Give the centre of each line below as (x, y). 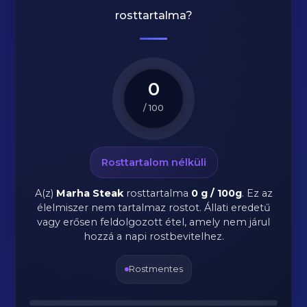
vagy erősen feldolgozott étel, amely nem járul (153, 222)
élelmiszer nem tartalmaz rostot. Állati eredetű (153, 208)
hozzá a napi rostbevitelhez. (153, 236)
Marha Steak (89, 193)
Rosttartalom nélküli (153, 162)
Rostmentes (156, 269)
